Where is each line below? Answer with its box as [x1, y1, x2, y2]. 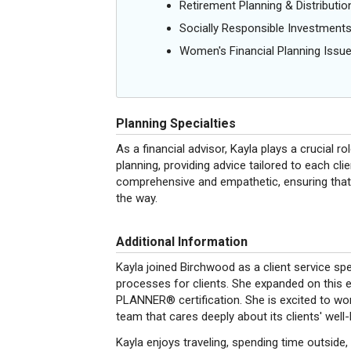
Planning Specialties [116, 116, 236, 131]
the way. [116, 191, 157, 205]
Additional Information [116, 234, 248, 249]
